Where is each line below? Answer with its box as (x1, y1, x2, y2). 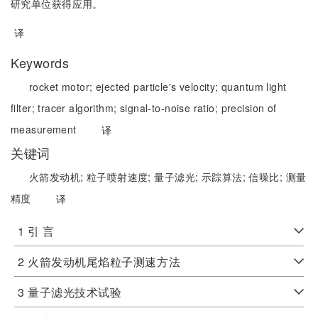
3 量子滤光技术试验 (18, 284, 122, 300)
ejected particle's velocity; (95, 79, 222, 94)
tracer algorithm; (38, 101, 120, 115)
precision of (221, 101, 277, 115)
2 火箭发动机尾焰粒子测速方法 (18, 253, 181, 270)
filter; (11, 101, 38, 115)
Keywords (11, 53, 70, 72)
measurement (11, 122, 77, 136)
